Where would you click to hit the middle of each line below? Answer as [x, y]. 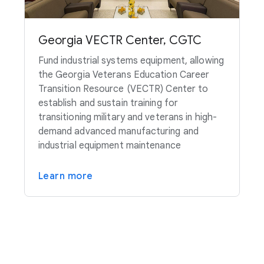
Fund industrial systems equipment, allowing [131, 61]
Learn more [65, 176]
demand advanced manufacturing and [118, 132]
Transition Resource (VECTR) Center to [123, 89]
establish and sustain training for [108, 103]
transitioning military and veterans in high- [128, 118]
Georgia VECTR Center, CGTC [120, 41]
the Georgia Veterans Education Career [124, 75]
